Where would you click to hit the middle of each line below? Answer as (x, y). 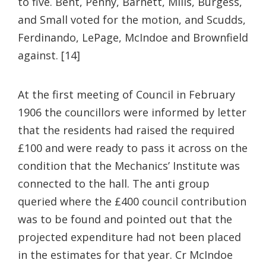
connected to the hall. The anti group (114, 183)
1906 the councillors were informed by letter (132, 112)
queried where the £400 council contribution (132, 201)
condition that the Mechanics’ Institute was (129, 165)
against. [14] (49, 55)
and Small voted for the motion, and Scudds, (132, 19)
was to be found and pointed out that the (125, 219)
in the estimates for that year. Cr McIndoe (125, 254)
